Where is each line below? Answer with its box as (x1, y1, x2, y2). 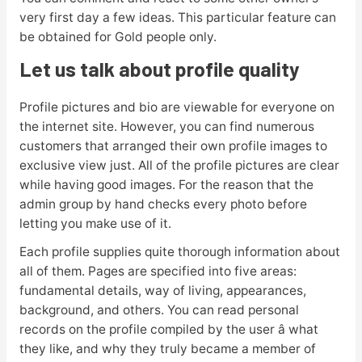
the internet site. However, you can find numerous (19, 118, 314, 134)
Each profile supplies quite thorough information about (19, 243, 340, 259)
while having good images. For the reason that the (19, 176, 314, 192)
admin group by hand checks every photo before (19, 196, 307, 212)
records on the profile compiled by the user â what (19, 321, 318, 337)
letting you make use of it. (19, 215, 171, 231)
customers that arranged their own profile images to (19, 137, 327, 154)
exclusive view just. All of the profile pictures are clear (19, 157, 339, 173)
